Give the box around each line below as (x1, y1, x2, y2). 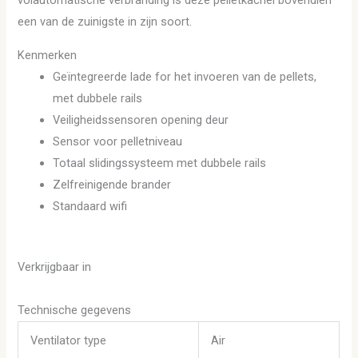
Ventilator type (30, 332, 107, 348)
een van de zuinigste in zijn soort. (18, 14, 193, 30)
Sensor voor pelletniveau (53, 134, 183, 149)
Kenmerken (18, 48, 78, 63)
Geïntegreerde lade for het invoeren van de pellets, (53, 70, 317, 85)
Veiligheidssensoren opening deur (53, 113, 229, 128)
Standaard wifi (53, 199, 128, 214)
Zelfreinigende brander (53, 177, 172, 193)
